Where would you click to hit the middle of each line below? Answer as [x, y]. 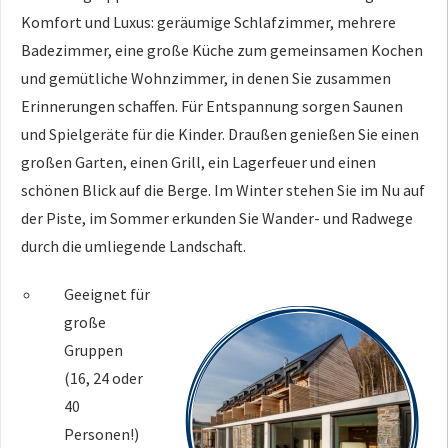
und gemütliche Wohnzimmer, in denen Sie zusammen [206, 77]
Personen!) [102, 433]
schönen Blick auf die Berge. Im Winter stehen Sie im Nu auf [223, 189]
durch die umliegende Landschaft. [133, 245]
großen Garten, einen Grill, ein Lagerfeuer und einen [198, 161]
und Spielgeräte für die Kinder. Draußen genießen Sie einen [220, 133]
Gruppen [94, 349]
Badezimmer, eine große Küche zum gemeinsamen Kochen [222, 49]
